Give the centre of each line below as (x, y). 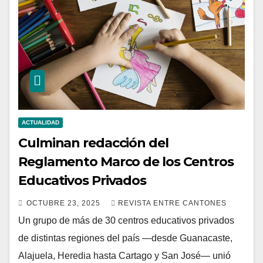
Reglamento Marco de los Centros (126, 162)
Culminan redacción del (93, 143)
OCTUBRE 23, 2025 (65, 203)
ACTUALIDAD (41, 123)
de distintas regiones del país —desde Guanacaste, (125, 238)
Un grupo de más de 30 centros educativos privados (126, 221)
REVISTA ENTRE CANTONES (172, 203)
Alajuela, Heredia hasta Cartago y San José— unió (124, 256)
